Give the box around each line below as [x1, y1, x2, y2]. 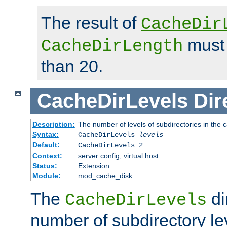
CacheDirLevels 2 [78, 141, 143, 150]
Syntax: [32, 130, 59, 139]
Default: [32, 141, 60, 149]
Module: [32, 172, 61, 180]
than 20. [41, 56, 103, 76]
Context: [32, 152, 62, 160]
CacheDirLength [41, 36, 183, 56]
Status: [32, 162, 57, 170]
